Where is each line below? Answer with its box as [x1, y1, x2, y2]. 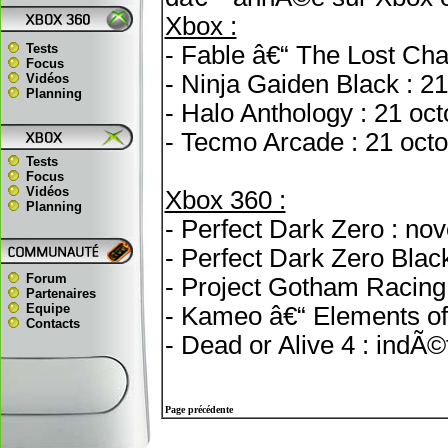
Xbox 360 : [164, 186, 286, 214]
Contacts [26, 316, 80, 331]
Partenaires [26, 286, 96, 301]
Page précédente [164, 404, 233, 415]
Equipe [26, 301, 70, 316]
